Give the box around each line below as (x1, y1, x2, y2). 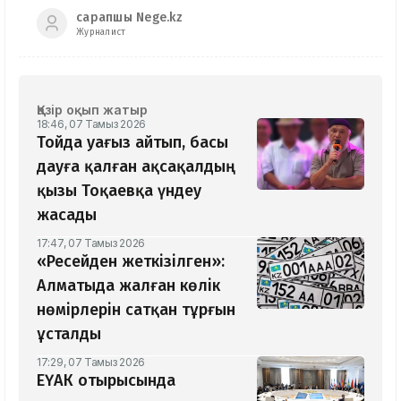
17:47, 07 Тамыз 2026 (37, 236, 145, 251)
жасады (37, 205, 97, 226)
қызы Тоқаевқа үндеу (37, 181, 201, 201)
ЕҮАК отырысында (37, 371, 175, 391)
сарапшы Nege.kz (76, 9, 183, 25)
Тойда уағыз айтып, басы (37, 132, 228, 153)
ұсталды (37, 324, 101, 345)
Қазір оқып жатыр (37, 102, 148, 118)
